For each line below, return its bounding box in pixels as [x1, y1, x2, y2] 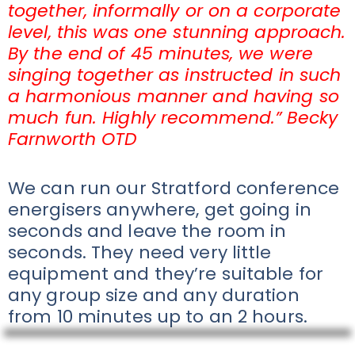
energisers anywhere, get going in [8, 197, 311, 222]
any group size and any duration [8, 282, 300, 307]
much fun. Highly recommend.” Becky [8, 105, 338, 130]
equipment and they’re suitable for [8, 261, 324, 286]
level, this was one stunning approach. [8, 19, 346, 44]
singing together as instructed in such [8, 62, 342, 87]
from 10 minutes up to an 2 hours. [8, 303, 307, 329]
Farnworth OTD [8, 126, 138, 151]
